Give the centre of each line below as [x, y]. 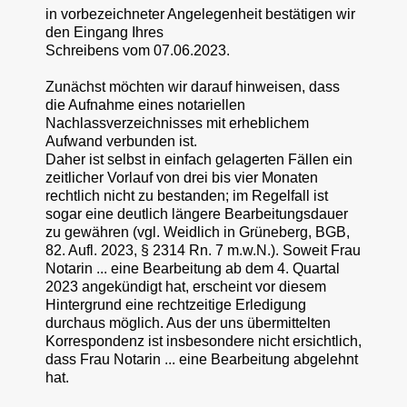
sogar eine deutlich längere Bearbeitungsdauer [197, 213]
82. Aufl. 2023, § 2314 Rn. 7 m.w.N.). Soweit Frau [203, 250]
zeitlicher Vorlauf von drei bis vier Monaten [182, 177]
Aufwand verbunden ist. [121, 141]
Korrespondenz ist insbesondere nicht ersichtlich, [203, 341]
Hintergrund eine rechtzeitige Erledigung [176, 304]
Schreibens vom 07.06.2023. [138, 50]
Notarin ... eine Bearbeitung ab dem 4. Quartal [193, 268]
